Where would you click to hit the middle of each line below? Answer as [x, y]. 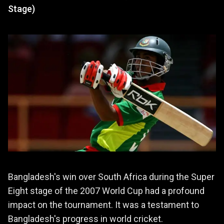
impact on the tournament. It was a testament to [103, 204]
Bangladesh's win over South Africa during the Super [111, 176]
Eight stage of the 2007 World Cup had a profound [106, 190]
